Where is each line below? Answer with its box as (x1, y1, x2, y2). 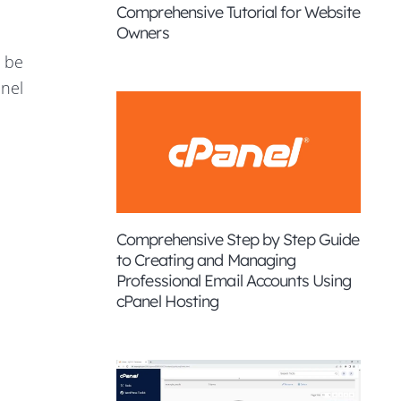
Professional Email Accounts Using (116, 270, 352, 291)
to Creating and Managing (116, 250, 296, 270)
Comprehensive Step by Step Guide (116, 229, 360, 250)
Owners (116, 21, 169, 43)
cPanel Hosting (116, 291, 219, 311)
